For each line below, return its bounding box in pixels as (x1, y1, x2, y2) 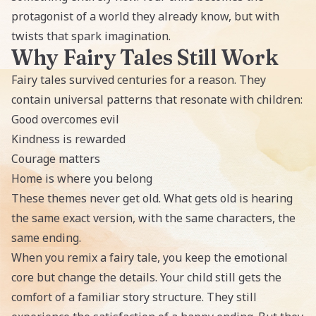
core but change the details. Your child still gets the (11, 269, 281, 285)
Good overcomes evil (11, 111, 119, 127)
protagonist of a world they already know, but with (11, 8, 279, 24)
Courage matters (11, 151, 100, 166)
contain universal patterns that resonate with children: (11, 92, 303, 107)
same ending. (11, 230, 81, 245)
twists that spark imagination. (11, 28, 171, 44)
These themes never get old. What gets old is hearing (11, 190, 293, 206)
